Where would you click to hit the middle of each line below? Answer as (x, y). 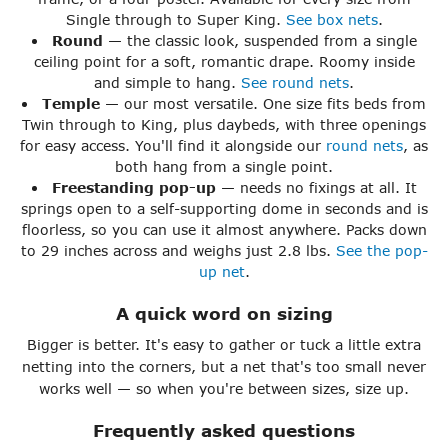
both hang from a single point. (224, 167)
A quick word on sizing (224, 314)
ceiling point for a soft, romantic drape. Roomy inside (224, 62)
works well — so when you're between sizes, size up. (224, 389)
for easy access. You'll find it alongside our (173, 146)
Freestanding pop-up (133, 188)
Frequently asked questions (224, 431)
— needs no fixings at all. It (316, 188)
